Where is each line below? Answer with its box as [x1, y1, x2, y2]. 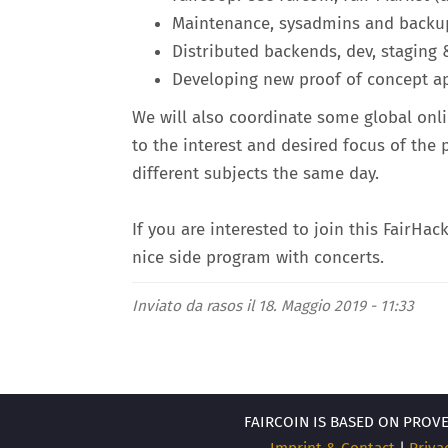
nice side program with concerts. [132, 247, 384, 268]
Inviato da [132, 297, 206, 315]
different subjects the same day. [132, 163, 379, 184]
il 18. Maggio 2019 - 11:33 [242, 297, 414, 315]
